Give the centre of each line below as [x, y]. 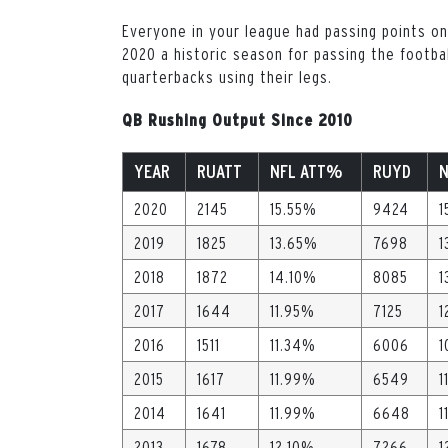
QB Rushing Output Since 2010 [237, 120]
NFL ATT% [306, 171]
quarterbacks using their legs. [228, 76]
